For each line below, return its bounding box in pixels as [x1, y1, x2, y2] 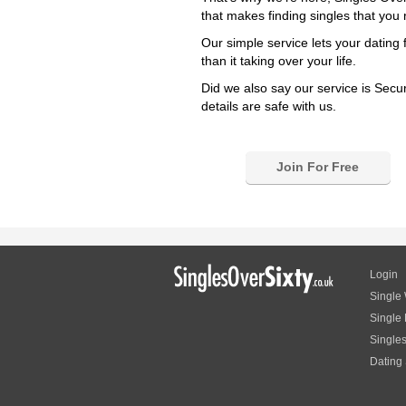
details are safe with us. [201, 99, 336, 113]
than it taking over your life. [201, 53, 356, 68]
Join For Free [276, 159, 359, 174]
